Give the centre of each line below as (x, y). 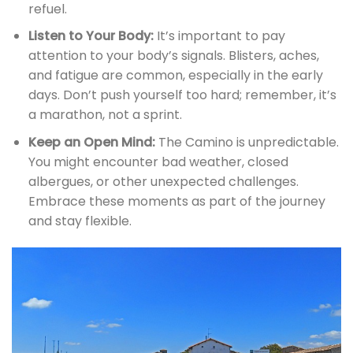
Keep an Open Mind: (91, 143)
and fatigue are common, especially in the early (175, 76)
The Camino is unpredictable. (247, 143)
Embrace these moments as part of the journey (176, 202)
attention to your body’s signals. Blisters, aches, (173, 56)
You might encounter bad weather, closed (158, 162)
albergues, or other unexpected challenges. (163, 182)
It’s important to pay (219, 36)
